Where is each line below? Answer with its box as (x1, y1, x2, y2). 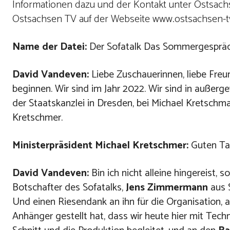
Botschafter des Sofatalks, (12, 179, 126, 197)
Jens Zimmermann (126, 179, 208, 197)
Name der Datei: (12, 39, 87, 56)
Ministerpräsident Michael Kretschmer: (12, 137, 188, 155)
